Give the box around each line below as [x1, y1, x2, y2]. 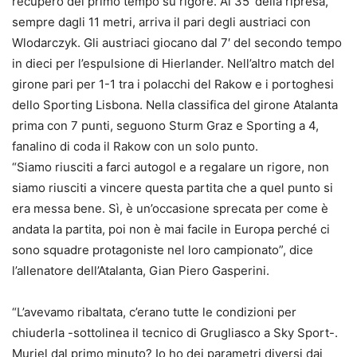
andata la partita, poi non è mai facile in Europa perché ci [12, 221, 330, 237]
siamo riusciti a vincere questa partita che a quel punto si [12, 179, 333, 195]
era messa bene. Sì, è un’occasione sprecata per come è [12, 200, 328, 216]
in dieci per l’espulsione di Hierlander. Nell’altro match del [12, 55, 335, 71]
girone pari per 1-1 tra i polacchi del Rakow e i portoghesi [12, 76, 334, 92]
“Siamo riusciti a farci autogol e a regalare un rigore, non [12, 159, 329, 175]
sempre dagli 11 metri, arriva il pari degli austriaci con [12, 14, 311, 29]
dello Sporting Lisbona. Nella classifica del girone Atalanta [12, 96, 338, 112]
